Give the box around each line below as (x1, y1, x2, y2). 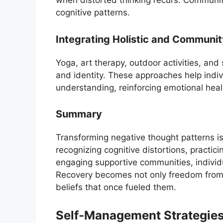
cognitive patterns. (56, 7, 130, 18)
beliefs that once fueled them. (56, 182, 176, 193)
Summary (56, 108, 102, 120)
